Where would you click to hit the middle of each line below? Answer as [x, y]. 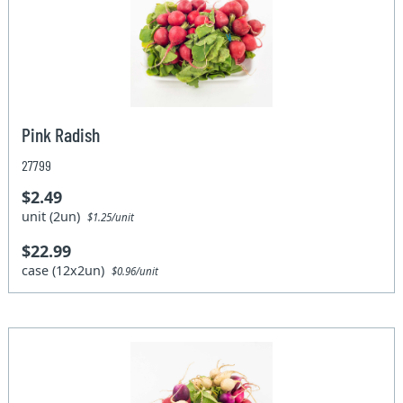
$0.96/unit [135, 271]
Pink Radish [61, 134]
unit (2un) [55, 216]
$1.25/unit [111, 217]
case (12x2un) [67, 270]
